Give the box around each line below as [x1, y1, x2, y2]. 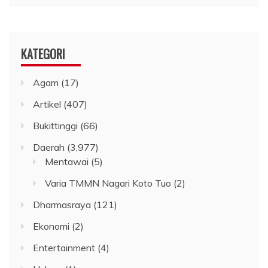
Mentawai [45, 156, 89, 168]
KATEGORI [21, 45, 65, 63]
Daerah [33, 141, 65, 154]
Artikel [33, 98, 61, 111]
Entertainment [33, 242, 95, 254]
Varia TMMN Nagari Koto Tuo [45, 177, 171, 190]
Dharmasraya [33, 199, 91, 211]
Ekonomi [33, 220, 69, 233]
